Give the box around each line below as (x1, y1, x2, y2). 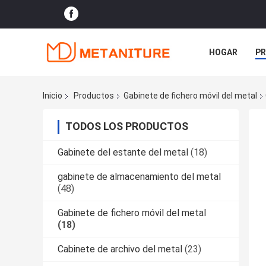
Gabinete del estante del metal (58, 147, 188, 159)
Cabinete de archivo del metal (58, 243, 182, 255)
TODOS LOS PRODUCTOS (65, 120, 188, 133)
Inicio (43, 91, 62, 101)
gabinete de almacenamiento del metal (58, 171, 221, 183)
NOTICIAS (209, 74, 248, 84)
